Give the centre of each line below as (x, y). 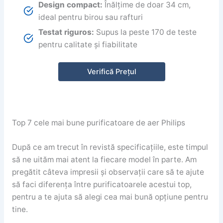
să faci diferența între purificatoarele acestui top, (102, 184)
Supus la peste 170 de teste (146, 32)
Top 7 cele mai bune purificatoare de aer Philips (98, 123)
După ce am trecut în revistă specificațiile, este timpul (110, 147)
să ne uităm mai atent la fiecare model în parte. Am (104, 159)
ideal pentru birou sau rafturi (91, 17)
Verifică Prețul (111, 72)
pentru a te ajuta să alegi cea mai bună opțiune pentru (110, 197)
